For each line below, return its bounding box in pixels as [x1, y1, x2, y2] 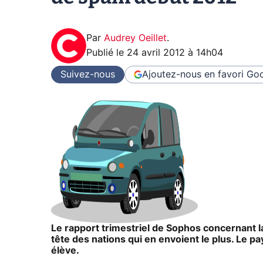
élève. [51, 246, 79, 256]
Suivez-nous [60, 69, 115, 79]
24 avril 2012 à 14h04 [127, 48, 223, 58]
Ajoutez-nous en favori [142, 69, 244, 79]
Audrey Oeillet [104, 33, 167, 43]
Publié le [86, 48, 127, 58]
